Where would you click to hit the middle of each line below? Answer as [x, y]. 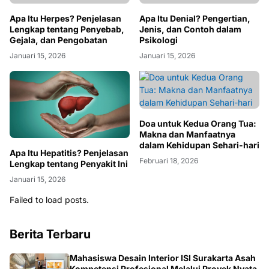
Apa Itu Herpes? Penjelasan [65, 139]
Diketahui [159, 26]
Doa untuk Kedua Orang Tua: [198, 256]
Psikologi [159, 173]
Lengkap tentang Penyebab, [67, 150]
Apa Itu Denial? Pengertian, [195, 151]
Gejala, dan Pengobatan [59, 160]
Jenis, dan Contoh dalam [190, 162]
